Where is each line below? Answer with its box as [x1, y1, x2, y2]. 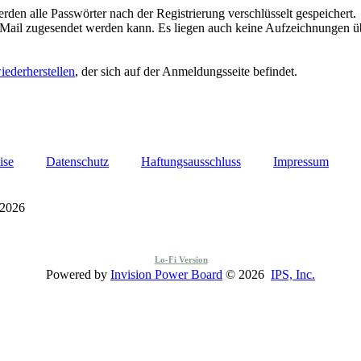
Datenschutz [46, 154, 109, 168]
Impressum [273, 154, 329, 168]
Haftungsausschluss [141, 154, 241, 168]
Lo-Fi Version [154, 254, 208, 264]
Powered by [46, 267, 110, 281]
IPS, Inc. [271, 267, 315, 281]
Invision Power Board [110, 267, 222, 281]
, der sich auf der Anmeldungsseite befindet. [75, 64, 297, 78]
